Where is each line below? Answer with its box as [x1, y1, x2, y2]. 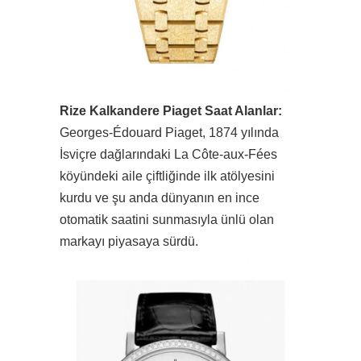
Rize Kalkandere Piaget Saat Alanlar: [60, 103, 282, 118]
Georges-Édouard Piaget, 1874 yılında [60, 125, 279, 139]
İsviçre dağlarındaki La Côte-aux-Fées [60, 147, 277, 161]
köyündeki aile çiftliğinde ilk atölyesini [60, 168, 275, 183]
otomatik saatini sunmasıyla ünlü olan [60, 212, 274, 226]
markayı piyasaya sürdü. [60, 234, 198, 248]
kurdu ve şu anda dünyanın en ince [60, 190, 259, 205]
